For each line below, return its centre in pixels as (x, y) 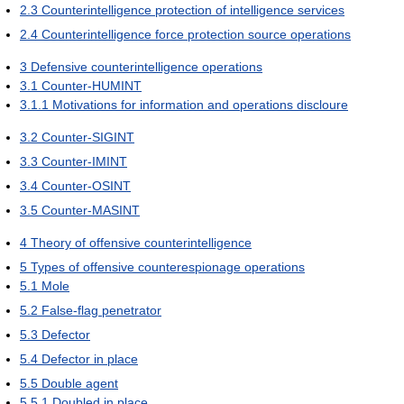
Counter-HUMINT (92, 85)
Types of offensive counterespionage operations (168, 266)
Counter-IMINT (84, 161)
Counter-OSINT (86, 185)
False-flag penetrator (101, 310)
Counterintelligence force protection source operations (196, 34)
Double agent (80, 383)
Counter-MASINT (91, 210)
